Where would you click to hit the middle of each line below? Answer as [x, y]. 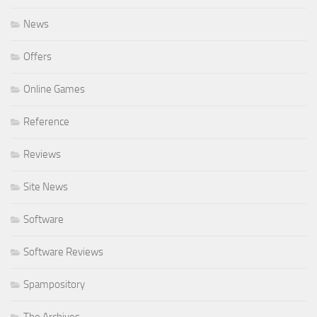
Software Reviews [63, 252]
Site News [46, 187]
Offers [38, 57]
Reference [46, 122]
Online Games [54, 90]
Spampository [54, 285]
